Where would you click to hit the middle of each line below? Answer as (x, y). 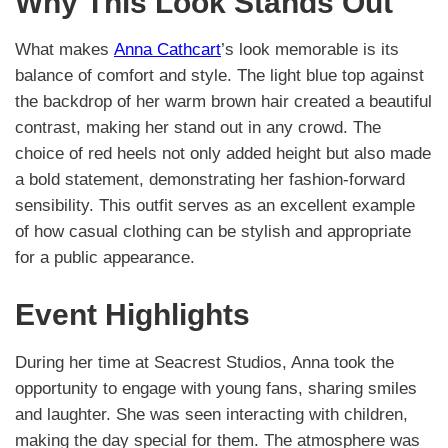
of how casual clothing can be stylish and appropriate (213, 232)
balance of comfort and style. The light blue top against (219, 76)
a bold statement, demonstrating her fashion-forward (210, 180)
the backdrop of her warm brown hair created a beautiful (223, 102)
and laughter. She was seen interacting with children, (211, 414)
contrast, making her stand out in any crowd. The (198, 128)
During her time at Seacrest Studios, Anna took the (204, 362)
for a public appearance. (105, 258)
